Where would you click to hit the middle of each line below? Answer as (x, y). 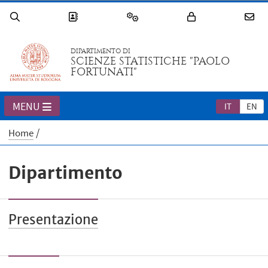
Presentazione (54, 219)
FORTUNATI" (104, 72)
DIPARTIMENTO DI (101, 51)
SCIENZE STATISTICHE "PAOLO (150, 62)
